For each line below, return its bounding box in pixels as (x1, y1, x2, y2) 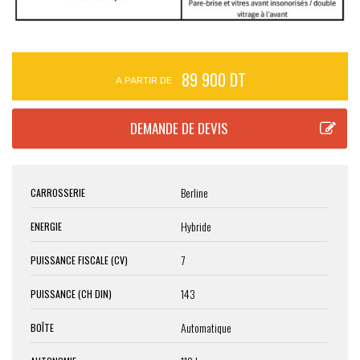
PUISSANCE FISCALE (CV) (31, 253, 128, 268)
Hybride (181, 218, 211, 235)
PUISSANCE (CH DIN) (31, 287, 112, 301)
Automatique (181, 319, 231, 337)
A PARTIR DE (115, 75, 172, 87)
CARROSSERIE (31, 186, 85, 200)
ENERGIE (31, 219, 62, 234)
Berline (181, 184, 208, 202)
